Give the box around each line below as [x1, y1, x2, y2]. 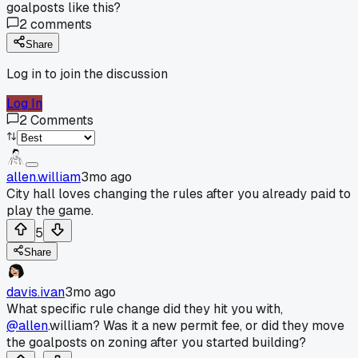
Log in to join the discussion [6, 65, 168, 82]
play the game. [6, 201, 93, 219]
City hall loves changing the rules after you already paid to [6, 185, 351, 202]
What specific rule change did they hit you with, [6, 300, 283, 317]
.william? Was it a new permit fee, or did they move [48, 316, 344, 334]
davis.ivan [6, 283, 65, 300]
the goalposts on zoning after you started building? [6, 333, 306, 351]
